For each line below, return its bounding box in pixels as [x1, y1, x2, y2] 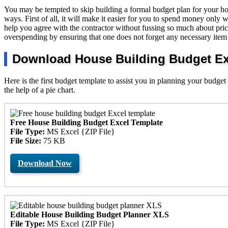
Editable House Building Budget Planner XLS [10, 210, 169, 219]
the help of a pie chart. [4, 85, 75, 94]
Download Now [18, 158, 72, 167]
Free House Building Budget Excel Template [10, 118, 163, 127]
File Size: [10, 136, 41, 145]
